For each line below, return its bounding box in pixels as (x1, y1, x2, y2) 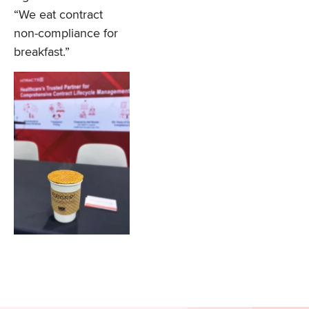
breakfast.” (14, 43, 70, 59)
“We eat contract (14, 6, 103, 22)
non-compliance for (14, 25, 118, 41)
